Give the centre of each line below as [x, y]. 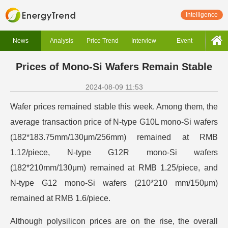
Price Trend [103, 41]
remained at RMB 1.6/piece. [60, 198]
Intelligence [202, 15]
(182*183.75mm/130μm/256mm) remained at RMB [114, 137]
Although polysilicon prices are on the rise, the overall [114, 221]
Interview [144, 41]
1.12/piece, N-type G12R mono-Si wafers [114, 152]
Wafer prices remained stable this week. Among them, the [114, 107]
